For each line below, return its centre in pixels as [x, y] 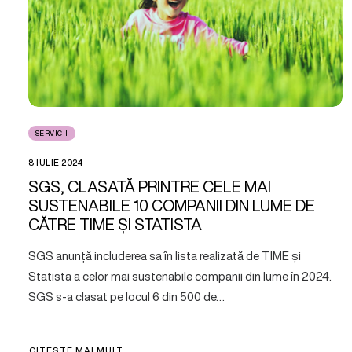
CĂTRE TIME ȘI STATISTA [115, 224]
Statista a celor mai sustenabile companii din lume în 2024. [180, 275]
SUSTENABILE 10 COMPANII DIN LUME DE [172, 205]
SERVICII [52, 133]
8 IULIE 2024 [56, 162]
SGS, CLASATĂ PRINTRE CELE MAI [150, 186]
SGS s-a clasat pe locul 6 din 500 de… [126, 296]
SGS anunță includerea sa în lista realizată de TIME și [165, 255]
